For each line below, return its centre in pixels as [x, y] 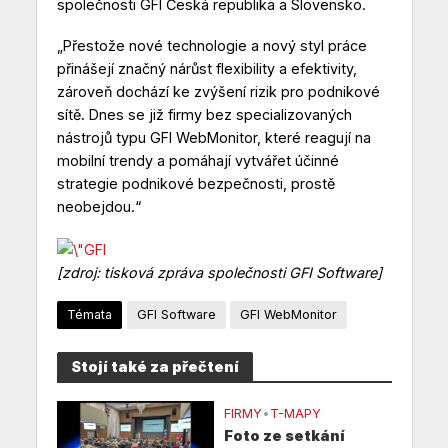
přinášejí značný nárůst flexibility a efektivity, [206, 69]
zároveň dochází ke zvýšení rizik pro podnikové [218, 92]
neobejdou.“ [98, 207]
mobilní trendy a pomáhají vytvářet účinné [197, 161]
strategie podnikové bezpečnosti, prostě [195, 184]
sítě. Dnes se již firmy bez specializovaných [204, 115]
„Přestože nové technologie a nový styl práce [211, 46]
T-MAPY [295, 414]
